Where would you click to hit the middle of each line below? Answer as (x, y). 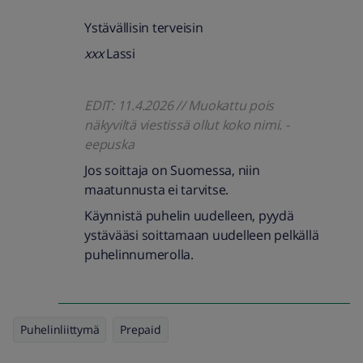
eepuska (109, 144)
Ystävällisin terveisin (144, 28)
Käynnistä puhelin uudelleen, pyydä (189, 216)
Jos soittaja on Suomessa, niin (172, 170)
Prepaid (141, 329)
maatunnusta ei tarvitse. (156, 190)
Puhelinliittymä (60, 329)
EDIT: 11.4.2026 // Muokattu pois (179, 105)
